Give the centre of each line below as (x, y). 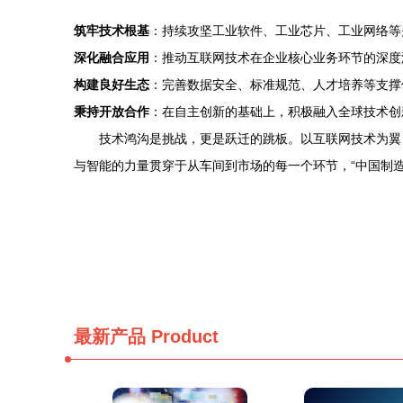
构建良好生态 (112, 85)
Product (182, 336)
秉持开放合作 (112, 112)
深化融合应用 (112, 58)
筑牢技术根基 (112, 31)
